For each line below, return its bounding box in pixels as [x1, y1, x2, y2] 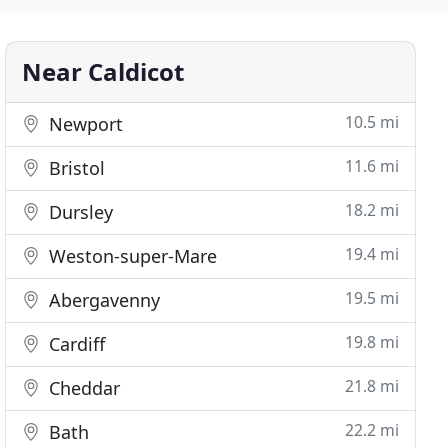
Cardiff [44, 332, 106, 356]
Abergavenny [44, 288, 161, 312]
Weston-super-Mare [44, 244, 218, 268]
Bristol [44, 156, 106, 180]
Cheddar [44, 376, 121, 400]
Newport [44, 112, 124, 136]
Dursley [44, 200, 114, 224]
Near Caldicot [22, 55, 185, 88]
